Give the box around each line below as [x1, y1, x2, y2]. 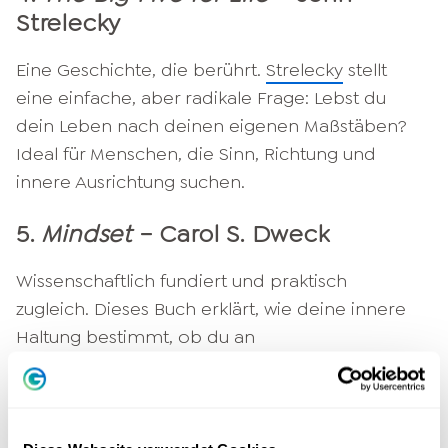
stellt [343, 57, 387, 82]
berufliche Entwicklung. [16, 408, 209, 433]
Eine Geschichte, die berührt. [16, 57, 266, 82]
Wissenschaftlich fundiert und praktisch [16, 268, 347, 293]
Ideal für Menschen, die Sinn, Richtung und [16, 141, 376, 166]
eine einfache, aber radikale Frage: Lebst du [16, 85, 386, 110]
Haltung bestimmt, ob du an [16, 324, 255, 349]
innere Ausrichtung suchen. [16, 169, 245, 194]
